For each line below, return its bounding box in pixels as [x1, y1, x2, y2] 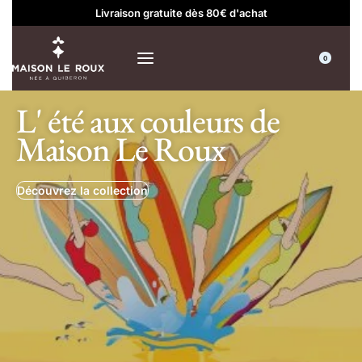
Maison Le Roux [16, 127, 225, 171]
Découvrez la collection [17, 183, 148, 198]
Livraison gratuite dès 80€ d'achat [95, 6, 267, 19]
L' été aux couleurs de [16, 99, 280, 143]
